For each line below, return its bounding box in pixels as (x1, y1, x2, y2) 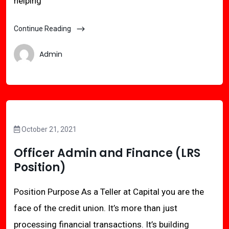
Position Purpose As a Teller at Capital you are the (14, 187, 204, 197)
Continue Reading (14, 25, 73, 33)
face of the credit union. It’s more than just (14, 203, 177, 213)
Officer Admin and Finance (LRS (14, 145, 200, 161)
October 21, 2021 (20, 125, 77, 133)
